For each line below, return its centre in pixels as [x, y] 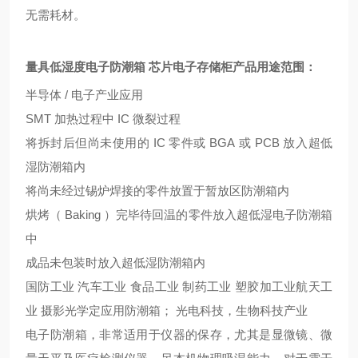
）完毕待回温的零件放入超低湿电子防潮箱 [219, 215]
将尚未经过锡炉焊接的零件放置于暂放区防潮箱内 [157, 191]
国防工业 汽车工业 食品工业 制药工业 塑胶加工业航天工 [179, 286]
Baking [83, 215]
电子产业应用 [107, 95]
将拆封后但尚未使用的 [88, 143]
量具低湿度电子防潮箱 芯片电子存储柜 [129, 67]
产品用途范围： [274, 67]
